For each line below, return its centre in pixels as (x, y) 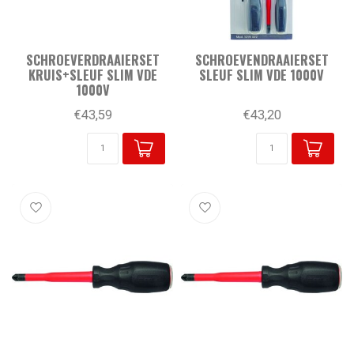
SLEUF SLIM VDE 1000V (262, 74)
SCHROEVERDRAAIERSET (92, 59)
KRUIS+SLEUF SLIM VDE (92, 74)
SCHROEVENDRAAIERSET (262, 59)
